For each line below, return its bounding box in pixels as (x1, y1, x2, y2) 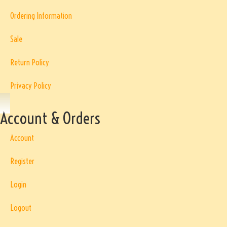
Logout (10, 202, 31, 213)
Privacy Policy (10, 80, 51, 91)
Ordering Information (10, 10, 72, 21)
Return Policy (10, 57, 49, 67)
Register (10, 156, 34, 166)
